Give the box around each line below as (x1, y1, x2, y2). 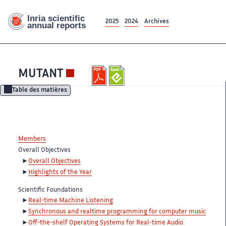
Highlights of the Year (28, 169, 92, 176)
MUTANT (18, 69, 64, 80)
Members (18, 136, 46, 143)
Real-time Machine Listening (28, 198, 113, 204)
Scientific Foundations (18, 187, 83, 193)
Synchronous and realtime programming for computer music (28, 208, 206, 215)
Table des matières (12, 88, 67, 94)
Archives (144, 19, 169, 25)
